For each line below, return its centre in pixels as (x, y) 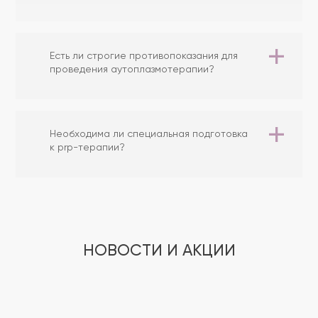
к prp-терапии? (87, 148)
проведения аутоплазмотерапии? (132, 70)
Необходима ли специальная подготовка (149, 134)
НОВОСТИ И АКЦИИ (159, 251)
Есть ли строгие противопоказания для (144, 56)
